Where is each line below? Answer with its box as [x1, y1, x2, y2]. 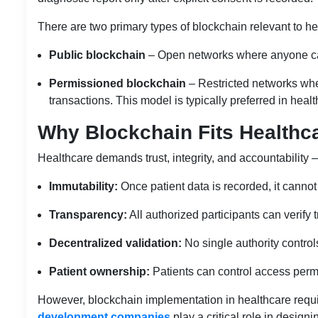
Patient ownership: [49, 265, 150, 278]
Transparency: [49, 208, 127, 221]
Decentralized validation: [49, 236, 182, 249]
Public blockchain [49, 48, 146, 61]
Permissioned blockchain [49, 77, 186, 89]
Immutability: [49, 180, 118, 192]
